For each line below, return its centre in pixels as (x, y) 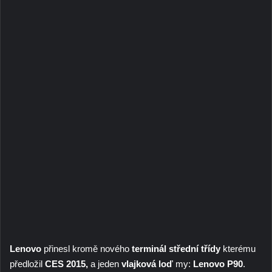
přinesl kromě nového (87, 248)
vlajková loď (147, 263)
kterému (238, 248)
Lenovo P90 (218, 263)
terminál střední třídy (176, 248)
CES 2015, (65, 263)
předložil (26, 263)
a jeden (105, 263)
